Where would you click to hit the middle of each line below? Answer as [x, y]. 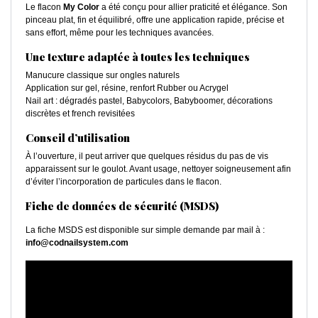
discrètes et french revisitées [80, 114]
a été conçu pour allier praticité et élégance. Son [193, 7]
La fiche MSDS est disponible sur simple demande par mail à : [145, 230]
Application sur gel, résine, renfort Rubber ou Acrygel [127, 88]
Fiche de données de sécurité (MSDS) [122, 206]
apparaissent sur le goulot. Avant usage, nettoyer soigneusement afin [158, 169]
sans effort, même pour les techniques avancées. [120, 33]
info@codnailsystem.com [77, 243]
